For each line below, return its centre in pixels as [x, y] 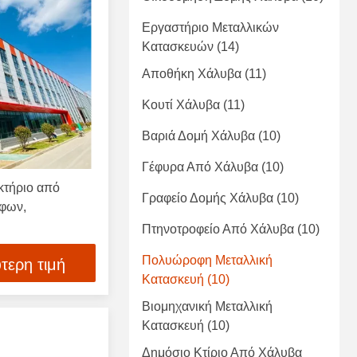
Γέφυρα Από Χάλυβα [200, 167]
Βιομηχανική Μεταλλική [207, 307]
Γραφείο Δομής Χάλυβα [208, 198]
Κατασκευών [178, 47]
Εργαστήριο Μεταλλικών [210, 28]
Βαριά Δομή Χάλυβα [198, 136]
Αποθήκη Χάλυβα [192, 74]
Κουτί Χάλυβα [181, 105]
